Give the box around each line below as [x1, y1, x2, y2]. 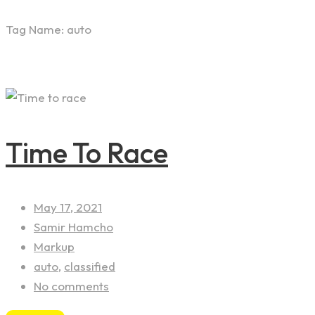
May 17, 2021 [34, 200, 102, 215]
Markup [34, 239, 75, 255]
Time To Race [6, 135, 168, 171]
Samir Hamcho [34, 219, 113, 235]
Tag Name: [6, 21, 67, 37]
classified [64, 259, 115, 274]
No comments [34, 278, 109, 294]
